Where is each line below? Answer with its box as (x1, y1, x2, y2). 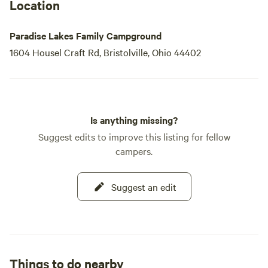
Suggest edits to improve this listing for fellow (38, 130, 230, 143)
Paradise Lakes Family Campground (10, 29, 162, 42)
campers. (115, 144, 153, 157)
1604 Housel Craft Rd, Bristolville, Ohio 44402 (10, 45, 201, 59)
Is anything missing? (90, 113, 178, 126)
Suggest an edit (111, 180, 176, 193)
